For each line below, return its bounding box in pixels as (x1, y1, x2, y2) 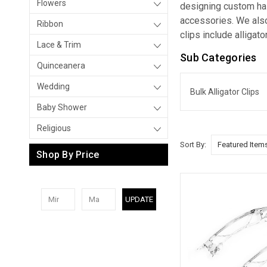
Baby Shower (37, 103, 87, 112)
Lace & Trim (37, 40, 81, 49)
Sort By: (180, 139, 207, 149)
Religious (37, 123, 71, 133)
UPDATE (125, 194, 153, 204)
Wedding (37, 82, 70, 91)
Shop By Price (36, 149, 100, 161)
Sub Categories (180, 51, 257, 64)
